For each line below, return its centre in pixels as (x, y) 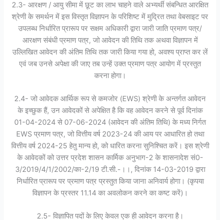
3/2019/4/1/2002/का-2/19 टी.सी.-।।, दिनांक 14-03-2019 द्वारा (110, 169)
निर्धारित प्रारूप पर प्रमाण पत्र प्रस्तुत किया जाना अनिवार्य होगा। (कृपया (110, 181)
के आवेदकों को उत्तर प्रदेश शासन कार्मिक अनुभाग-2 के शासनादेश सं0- (110, 157)
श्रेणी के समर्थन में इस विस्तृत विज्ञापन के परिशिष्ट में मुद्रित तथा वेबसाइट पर (110, 16)
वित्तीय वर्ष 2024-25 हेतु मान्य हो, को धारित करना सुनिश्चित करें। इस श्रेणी (110, 146)
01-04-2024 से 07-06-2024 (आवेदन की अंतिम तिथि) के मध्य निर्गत (110, 122)
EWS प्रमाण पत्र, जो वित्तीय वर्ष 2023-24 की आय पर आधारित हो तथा (110, 134)
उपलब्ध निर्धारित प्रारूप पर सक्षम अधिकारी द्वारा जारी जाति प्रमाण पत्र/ (110, 28)
